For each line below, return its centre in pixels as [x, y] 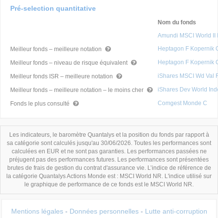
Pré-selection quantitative [53, 8]
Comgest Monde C [182, 103]
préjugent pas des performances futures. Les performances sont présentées [109, 160]
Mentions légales [37, 211]
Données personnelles [104, 211]
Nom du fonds [177, 23]
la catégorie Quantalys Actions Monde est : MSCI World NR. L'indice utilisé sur [109, 176]
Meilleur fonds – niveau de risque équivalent [70, 63]
